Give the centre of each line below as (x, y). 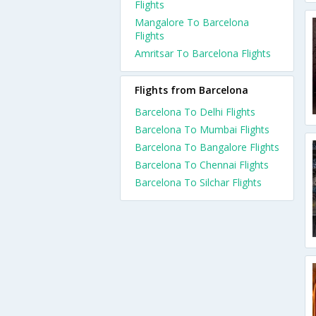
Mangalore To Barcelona (192, 22)
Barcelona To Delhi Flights (195, 112)
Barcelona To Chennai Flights (202, 165)
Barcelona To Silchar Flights (198, 182)
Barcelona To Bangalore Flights (207, 147)
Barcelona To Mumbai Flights (202, 129)
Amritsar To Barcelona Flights (203, 53)
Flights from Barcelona (192, 90)
